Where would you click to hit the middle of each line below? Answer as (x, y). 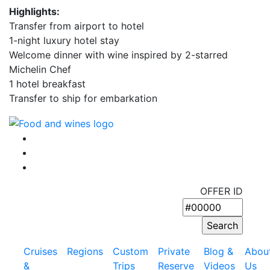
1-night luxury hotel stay (64, 40)
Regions (85, 251)
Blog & (218, 251)
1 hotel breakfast (47, 84)
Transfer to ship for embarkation (83, 98)
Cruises (40, 251)
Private (174, 251)
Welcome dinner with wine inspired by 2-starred (118, 55)
